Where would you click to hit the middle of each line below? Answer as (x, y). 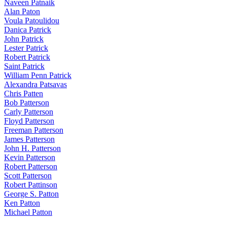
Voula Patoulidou (32, 20)
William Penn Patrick (38, 75)
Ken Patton (22, 203)
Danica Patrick (28, 29)
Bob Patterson (27, 102)
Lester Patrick (26, 48)
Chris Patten (24, 93)
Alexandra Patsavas (35, 84)
